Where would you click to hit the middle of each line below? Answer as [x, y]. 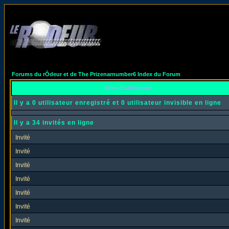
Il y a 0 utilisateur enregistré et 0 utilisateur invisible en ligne [118, 103]
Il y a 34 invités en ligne [54, 123]
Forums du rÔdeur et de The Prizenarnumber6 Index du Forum [96, 74]
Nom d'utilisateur [128, 88]
